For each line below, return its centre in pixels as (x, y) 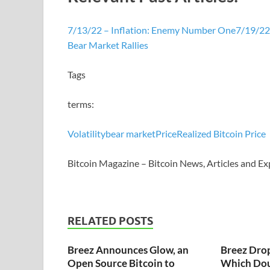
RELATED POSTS (110, 221)
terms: (81, 104)
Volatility (86, 133)
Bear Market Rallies (108, 45)
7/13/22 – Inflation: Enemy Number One (152, 30)
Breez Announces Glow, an (128, 250)
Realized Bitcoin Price (221, 133)
